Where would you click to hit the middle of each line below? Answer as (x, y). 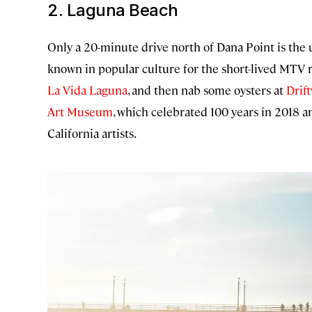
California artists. (92, 133)
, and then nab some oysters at (207, 89)
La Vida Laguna (87, 89)
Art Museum (80, 111)
